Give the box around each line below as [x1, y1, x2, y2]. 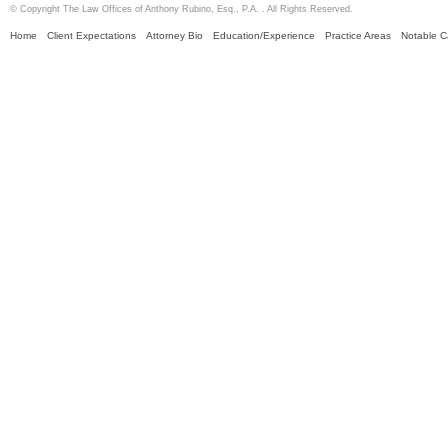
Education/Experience [213, 30, 315, 42]
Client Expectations [47, 30, 136, 42]
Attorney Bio [146, 30, 203, 42]
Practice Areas [325, 30, 391, 42]
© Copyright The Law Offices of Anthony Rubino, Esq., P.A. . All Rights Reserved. [10, 3, 353, 14]
